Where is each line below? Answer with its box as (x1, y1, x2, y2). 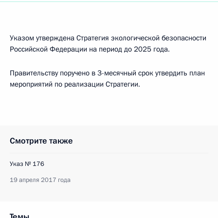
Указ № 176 (10, 160, 44, 168)
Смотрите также (10, 135, 73, 146)
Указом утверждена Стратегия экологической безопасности (10, 33, 206, 43)
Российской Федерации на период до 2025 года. (10, 44, 170, 54)
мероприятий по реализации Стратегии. (10, 79, 140, 89)
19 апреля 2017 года (10, 176, 71, 184)
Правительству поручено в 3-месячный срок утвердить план (10, 68, 205, 78)
